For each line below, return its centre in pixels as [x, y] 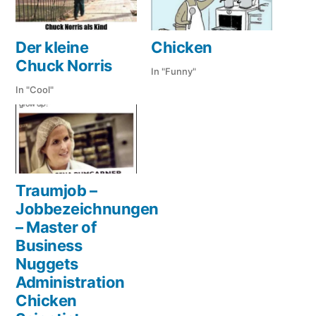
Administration [70, 282]
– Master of [56, 227]
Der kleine [52, 47]
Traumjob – [56, 191]
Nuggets [47, 264]
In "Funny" [174, 71]
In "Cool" [35, 89]
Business [49, 246]
